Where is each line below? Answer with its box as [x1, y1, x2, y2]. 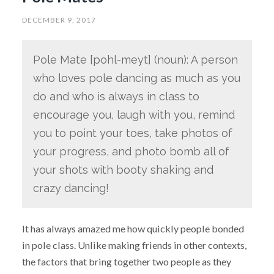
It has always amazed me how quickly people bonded [21, 222, 244, 234]
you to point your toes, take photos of [32, 126, 232, 139]
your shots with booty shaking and [32, 163, 213, 176]
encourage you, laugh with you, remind [32, 108, 235, 121]
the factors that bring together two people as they [21, 255, 231, 267]
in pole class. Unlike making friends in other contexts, [21, 239, 246, 251]
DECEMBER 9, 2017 [21, 15, 96, 24]
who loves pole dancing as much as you [32, 71, 240, 84]
